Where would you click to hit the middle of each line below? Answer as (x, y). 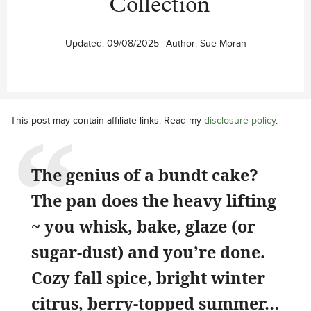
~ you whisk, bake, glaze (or (143, 226)
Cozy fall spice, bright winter (148, 277)
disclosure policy (240, 120)
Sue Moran (223, 43)
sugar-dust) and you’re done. (148, 252)
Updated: (86, 43)
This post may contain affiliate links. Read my (107, 120)
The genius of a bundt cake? (145, 175)
